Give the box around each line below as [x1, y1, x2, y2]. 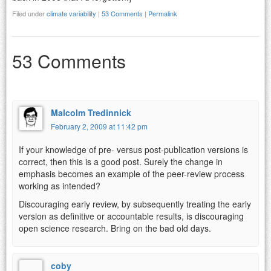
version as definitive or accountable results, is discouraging [19, 209, 244, 222]
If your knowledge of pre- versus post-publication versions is [19, 143, 248, 155]
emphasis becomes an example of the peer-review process [19, 167, 244, 180]
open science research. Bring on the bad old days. [19, 221, 211, 234]
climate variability [47, 8, 96, 18]
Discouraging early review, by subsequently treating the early [19, 197, 251, 210]
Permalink [148, 8, 177, 18]
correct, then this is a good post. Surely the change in [19, 155, 223, 168]
